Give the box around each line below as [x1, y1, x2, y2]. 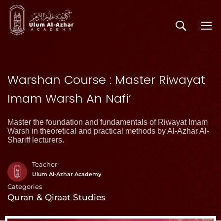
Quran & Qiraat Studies [7, 192, 106, 203]
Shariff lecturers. [7, 136, 64, 145]
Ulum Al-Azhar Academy [32, 171, 101, 178]
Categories [7, 183, 42, 191]
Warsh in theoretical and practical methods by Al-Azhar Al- [7, 127, 209, 136]
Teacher [32, 161, 57, 169]
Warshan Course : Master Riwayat [7, 72, 205, 88]
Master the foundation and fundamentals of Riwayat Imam [7, 118, 208, 127]
